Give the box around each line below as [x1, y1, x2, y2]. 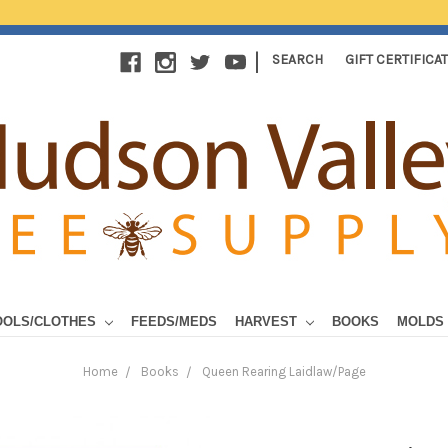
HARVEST [235, 313, 301, 329]
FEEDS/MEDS [131, 313, 217, 329]
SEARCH [272, 51, 324, 68]
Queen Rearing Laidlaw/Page [201, 363, 366, 379]
